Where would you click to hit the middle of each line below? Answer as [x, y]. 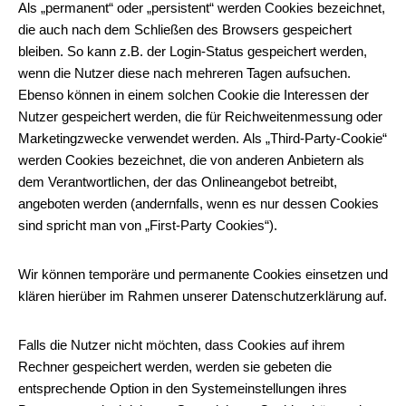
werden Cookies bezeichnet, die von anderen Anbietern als [191, 160]
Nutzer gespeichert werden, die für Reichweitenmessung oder [200, 116]
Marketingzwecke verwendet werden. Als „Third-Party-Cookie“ [203, 138]
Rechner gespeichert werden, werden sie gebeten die [175, 367]
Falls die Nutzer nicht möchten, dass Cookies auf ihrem [182, 345]
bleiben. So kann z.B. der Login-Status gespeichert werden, [193, 51]
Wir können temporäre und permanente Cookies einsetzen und [203, 274]
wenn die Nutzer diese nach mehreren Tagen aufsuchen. [184, 73]
